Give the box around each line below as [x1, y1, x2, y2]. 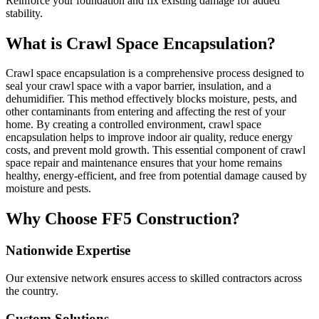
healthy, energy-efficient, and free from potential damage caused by [6, 169, 307, 182]
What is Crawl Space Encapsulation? [6, 33, 276, 53]
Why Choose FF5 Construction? [6, 209, 240, 229]
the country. [6, 285, 58, 297]
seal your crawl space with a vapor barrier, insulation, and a [6, 80, 271, 93]
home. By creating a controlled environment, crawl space [6, 118, 261, 131]
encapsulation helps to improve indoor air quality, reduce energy [6, 131, 293, 144]
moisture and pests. [6, 182, 91, 195]
